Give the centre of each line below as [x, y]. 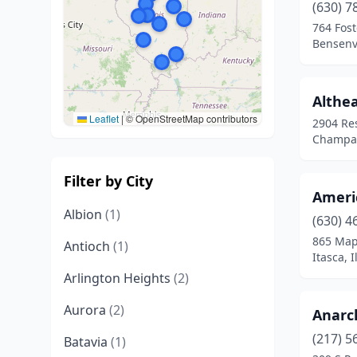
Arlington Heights [119, 278]
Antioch [88, 246]
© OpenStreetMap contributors [190, 118]
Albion [84, 214]
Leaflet [103, 118]
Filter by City [108, 181]
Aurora [86, 310]
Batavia [87, 342]
